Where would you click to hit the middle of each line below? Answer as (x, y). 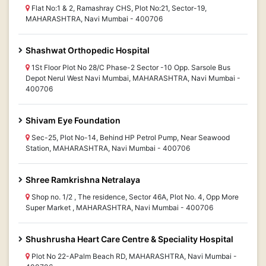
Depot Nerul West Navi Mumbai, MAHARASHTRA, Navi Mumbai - (133, 78)
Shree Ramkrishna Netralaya (83, 180)
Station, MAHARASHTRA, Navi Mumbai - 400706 (108, 148)
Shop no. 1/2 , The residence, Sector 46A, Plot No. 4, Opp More (134, 197)
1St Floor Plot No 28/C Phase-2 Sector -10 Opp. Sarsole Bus (130, 67)
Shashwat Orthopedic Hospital (88, 50)
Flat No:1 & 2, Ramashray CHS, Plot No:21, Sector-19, (118, 8)
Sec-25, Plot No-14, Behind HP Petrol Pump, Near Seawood (130, 137)
